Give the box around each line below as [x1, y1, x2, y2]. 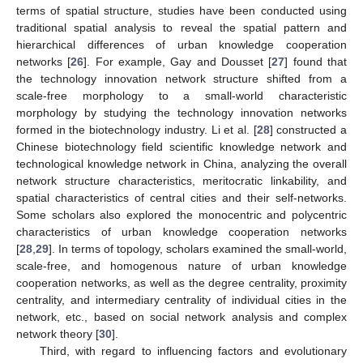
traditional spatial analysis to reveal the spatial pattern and [16, 20, 347, 34]
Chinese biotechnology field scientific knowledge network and [16, 139, 347, 153]
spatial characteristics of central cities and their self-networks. [16, 190, 347, 204]
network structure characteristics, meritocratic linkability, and [16, 173, 347, 187]
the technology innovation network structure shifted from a [16, 71, 347, 85]
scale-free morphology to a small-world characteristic [16, 88, 347, 102]
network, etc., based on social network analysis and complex [16, 310, 347, 323]
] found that [284, 54, 348, 68]
